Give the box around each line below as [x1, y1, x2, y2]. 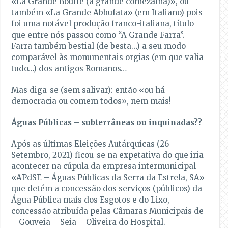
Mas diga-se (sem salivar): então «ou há [11, 85, 165, 95]
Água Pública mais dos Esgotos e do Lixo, [11, 195, 170, 205]
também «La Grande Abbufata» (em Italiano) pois [11, 8, 203, 18]
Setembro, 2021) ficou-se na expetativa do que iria [11, 150, 204, 160]
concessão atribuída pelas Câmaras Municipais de [11, 206, 204, 216]
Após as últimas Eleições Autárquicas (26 [11, 139, 169, 149]
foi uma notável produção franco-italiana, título [11, 19, 194, 29]
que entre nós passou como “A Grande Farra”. [11, 30, 187, 40]
